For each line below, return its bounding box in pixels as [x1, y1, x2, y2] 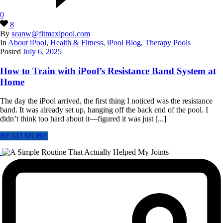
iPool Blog [107, 38, 141, 47]
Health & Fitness [50, 38, 103, 47]
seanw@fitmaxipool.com [11, 29, 90, 38]
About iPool [8, 38, 46, 47]
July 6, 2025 [23, 47, 62, 56]
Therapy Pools [145, 38, 191, 47]
